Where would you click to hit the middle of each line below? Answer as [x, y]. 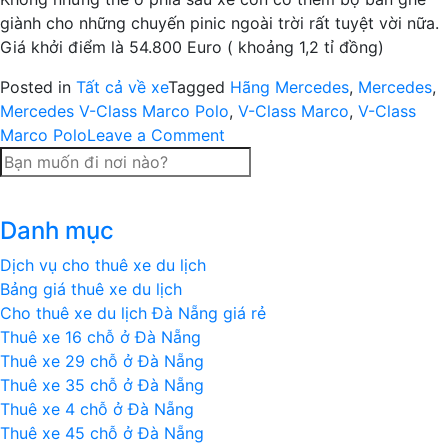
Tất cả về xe [122, 87]
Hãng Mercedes [289, 87]
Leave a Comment [156, 135]
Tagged [199, 87]
